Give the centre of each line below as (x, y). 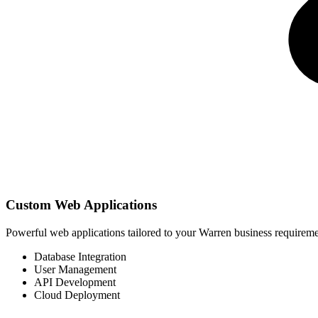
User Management (75, 269)
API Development (75, 282)
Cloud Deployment (77, 295)
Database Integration (80, 256)
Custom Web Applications (81, 204)
